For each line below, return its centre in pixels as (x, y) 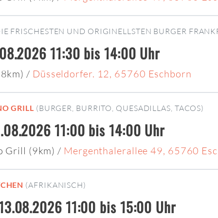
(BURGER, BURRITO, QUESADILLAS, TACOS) (120, 108)
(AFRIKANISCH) (56, 185)
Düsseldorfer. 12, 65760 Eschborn (112, 74)
